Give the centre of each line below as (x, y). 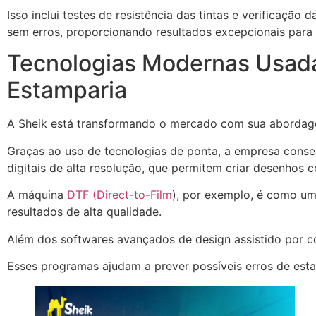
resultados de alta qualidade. (84, 212)
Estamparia (67, 90)
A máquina (37, 195)
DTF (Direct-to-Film (120, 195)
